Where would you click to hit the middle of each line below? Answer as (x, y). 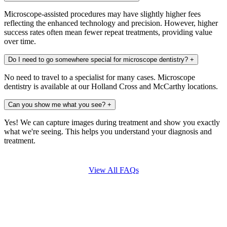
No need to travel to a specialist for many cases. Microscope (100, 77)
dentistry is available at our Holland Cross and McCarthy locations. (111, 86)
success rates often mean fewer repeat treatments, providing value (108, 32)
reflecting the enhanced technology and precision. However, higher (111, 23)
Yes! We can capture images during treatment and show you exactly (112, 122)
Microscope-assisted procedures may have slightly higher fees (102, 14)
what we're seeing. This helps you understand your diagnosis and (108, 131)
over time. (20, 41)
